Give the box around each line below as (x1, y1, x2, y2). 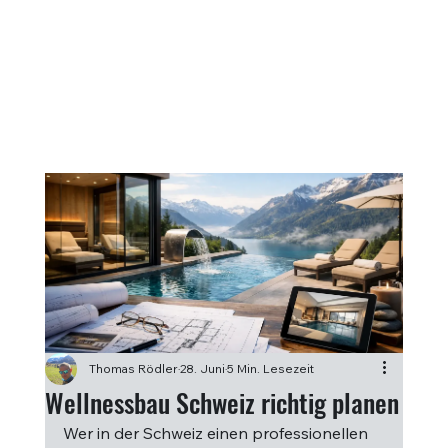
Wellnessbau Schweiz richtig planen (44, 383, 399, 422)
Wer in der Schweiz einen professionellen (62, 423, 372, 443)
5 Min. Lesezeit (226, 361, 314, 376)
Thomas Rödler (88, 361, 178, 376)
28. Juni (179, 361, 225, 376)
